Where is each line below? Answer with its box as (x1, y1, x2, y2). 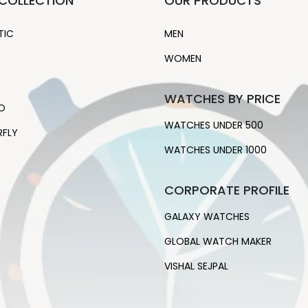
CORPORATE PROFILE (164, 181, 289, 199)
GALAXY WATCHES (164, 210, 250, 224)
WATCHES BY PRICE (164, 90, 280, 108)
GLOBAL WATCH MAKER (164, 234, 272, 249)
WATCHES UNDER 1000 (164, 143, 267, 157)
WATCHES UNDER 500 (164, 118, 263, 133)
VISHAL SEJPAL (164, 259, 228, 274)
